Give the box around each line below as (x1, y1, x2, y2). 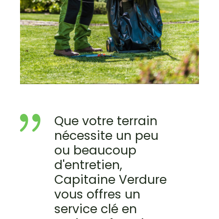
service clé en (54, 200, 137, 218)
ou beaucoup (54, 142, 136, 159)
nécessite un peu (54, 127, 158, 145)
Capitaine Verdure (54, 171, 167, 189)
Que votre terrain (54, 112, 157, 130)
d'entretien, (54, 156, 122, 174)
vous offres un (54, 186, 140, 203)
